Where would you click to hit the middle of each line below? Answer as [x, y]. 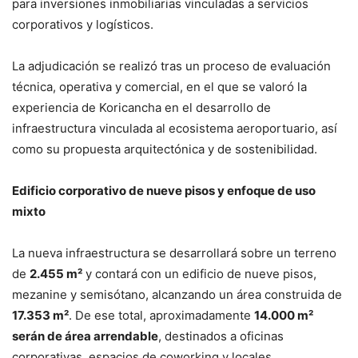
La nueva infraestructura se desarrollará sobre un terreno [174, 253]
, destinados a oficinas [221, 336]
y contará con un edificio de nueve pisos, [199, 274]
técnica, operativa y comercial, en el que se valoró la [159, 87]
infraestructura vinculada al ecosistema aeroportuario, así [175, 129]
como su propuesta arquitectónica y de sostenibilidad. [165, 149]
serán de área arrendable [85, 336]
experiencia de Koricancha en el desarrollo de [141, 108]
